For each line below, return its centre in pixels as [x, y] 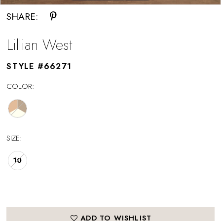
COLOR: [21, 86]
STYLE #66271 [39, 66]
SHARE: [22, 16]
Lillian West [40, 45]
